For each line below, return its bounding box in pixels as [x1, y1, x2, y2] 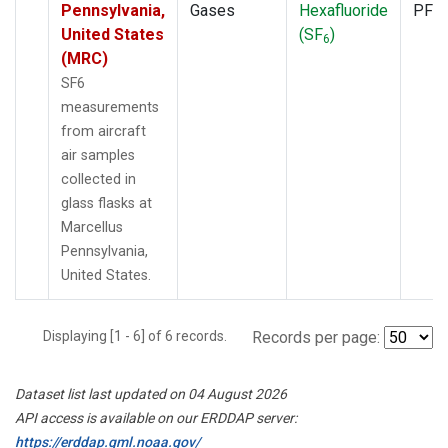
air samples [61, 146, 135, 164]
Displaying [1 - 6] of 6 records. [43, 327, 239, 344]
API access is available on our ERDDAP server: [15, 409, 297, 426]
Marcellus [61, 218, 123, 236]
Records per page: [252, 327, 380, 347]
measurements [61, 98, 159, 116]
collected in [61, 170, 136, 188]
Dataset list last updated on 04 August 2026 [15, 385, 287, 402]
